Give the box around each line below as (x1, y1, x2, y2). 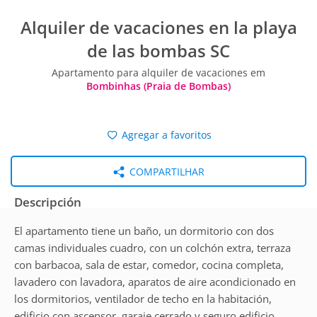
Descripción (14, 194, 81, 210)
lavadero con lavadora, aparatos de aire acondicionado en (14, 275, 296, 289)
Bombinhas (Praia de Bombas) (86, 79, 231, 93)
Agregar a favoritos (119, 128, 212, 142)
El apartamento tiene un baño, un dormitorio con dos (14, 224, 274, 238)
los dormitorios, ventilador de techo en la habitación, (14, 292, 272, 306)
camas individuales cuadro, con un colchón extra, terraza (14, 241, 291, 255)
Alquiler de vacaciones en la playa (20, 16, 297, 39)
